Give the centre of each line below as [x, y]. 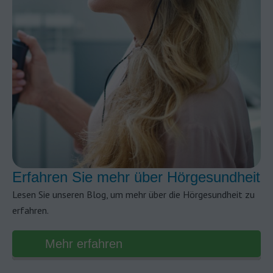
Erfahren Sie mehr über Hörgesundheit [136, 177]
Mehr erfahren [84, 244]
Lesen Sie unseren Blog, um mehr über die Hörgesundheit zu [133, 194]
